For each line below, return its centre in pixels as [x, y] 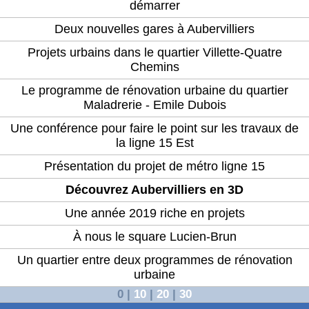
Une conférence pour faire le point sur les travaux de [154, 129]
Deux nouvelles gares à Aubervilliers [154, 29]
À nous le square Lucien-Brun [154, 237]
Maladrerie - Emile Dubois [154, 105]
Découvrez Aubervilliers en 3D [154, 190]
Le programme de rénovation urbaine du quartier [154, 91]
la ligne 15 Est [154, 143]
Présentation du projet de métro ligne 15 [154, 167]
